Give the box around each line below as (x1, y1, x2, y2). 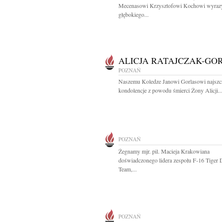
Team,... (118, 165, 137, 173)
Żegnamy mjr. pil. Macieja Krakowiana (118, 147, 210, 155)
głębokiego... (118, 10, 149, 18)
